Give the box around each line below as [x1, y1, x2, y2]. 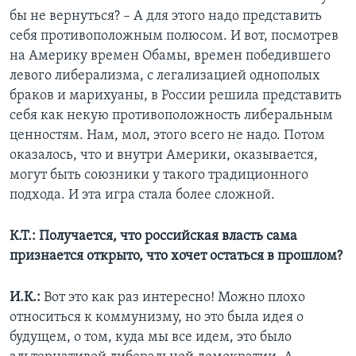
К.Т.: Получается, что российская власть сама [10, 229, 297, 245]
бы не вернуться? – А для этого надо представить [10, 9, 322, 25]
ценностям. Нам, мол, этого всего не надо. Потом [10, 128, 325, 144]
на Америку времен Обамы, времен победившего [10, 48, 331, 64]
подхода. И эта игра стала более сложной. [10, 188, 275, 203]
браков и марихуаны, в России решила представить [10, 88, 342, 104]
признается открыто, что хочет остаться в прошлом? [10, 249, 342, 265]
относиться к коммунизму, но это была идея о [10, 310, 304, 326]
